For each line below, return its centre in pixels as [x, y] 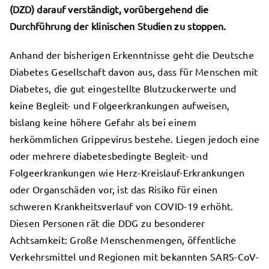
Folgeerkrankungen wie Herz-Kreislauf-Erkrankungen [127, 173]
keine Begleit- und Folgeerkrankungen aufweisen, [119, 105]
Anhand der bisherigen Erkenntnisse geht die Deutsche [132, 55]
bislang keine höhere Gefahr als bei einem [103, 122]
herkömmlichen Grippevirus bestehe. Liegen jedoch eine [134, 139]
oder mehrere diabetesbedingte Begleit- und [109, 156]
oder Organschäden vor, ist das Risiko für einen [113, 189]
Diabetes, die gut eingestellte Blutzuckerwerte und [123, 89]
